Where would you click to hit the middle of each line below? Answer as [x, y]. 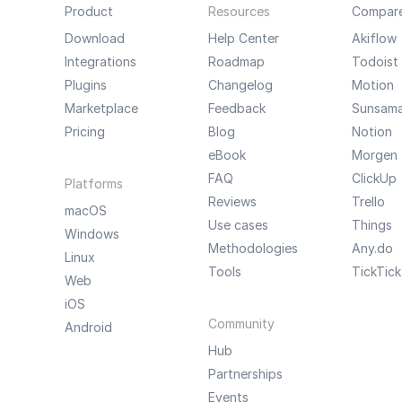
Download [94, 38]
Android [88, 327]
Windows [92, 234]
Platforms [93, 184]
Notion [371, 131]
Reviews [232, 201]
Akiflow [374, 38]
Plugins [85, 85]
